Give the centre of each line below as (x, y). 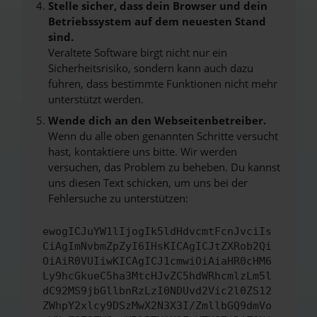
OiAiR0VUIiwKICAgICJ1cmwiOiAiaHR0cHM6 (157, 261)
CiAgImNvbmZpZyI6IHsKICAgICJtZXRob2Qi (157, 246)
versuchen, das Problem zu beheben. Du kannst (164, 167)
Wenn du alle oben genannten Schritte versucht (163, 136)
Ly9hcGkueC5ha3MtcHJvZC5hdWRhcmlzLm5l (157, 276)
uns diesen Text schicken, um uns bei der (148, 182)
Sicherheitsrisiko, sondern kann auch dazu (150, 68)
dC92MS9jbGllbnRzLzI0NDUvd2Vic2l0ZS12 (157, 290)
